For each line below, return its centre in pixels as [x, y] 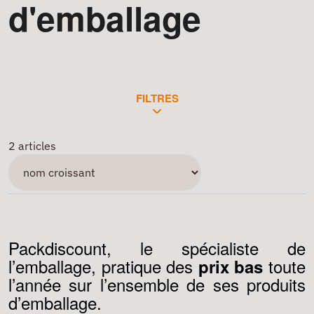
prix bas [231, 266]
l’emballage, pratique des [103, 266]
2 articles [32, 146]
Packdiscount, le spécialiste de [157, 247]
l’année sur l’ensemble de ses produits [157, 284]
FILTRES [157, 98]
